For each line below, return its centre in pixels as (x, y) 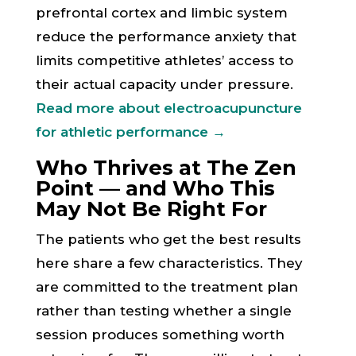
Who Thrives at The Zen (166, 168)
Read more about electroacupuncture (168, 108)
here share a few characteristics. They (169, 263)
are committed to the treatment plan (166, 287)
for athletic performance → (130, 132)
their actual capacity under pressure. (164, 84)
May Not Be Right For (151, 209)
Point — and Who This (155, 188)
